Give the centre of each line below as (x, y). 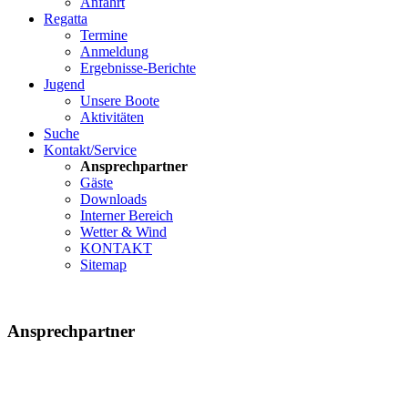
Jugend (64, 84)
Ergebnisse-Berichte (138, 68)
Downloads (113, 199)
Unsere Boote (120, 101)
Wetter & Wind (123, 232)
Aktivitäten (112, 117)
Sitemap (103, 265)
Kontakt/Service (90, 150)
